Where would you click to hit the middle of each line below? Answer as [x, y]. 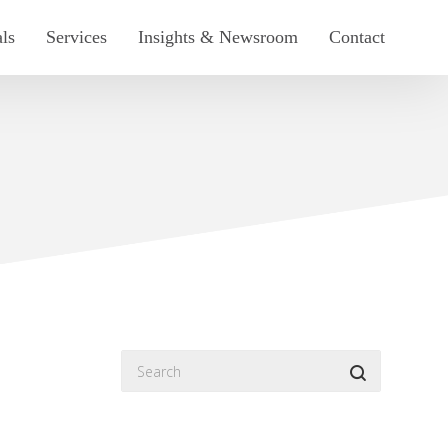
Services [76, 37]
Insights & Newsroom [218, 37]
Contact [357, 37]
